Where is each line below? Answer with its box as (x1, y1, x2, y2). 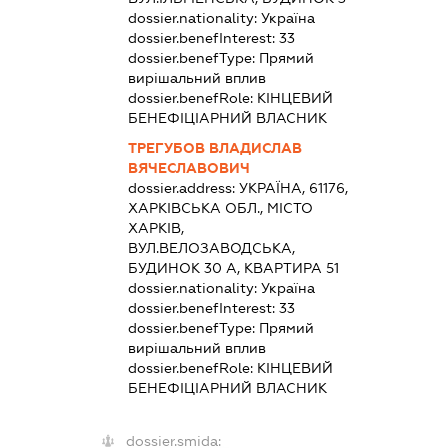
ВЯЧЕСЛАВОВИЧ (127, 159, 250, 176)
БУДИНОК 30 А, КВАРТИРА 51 (127, 259, 339, 276)
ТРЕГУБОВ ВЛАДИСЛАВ (127, 139, 302, 156)
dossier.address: (127, 179, 239, 196)
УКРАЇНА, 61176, (238, 179, 348, 196)
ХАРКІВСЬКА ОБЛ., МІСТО (127, 199, 313, 216)
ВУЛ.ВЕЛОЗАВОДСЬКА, (127, 239, 295, 256)
